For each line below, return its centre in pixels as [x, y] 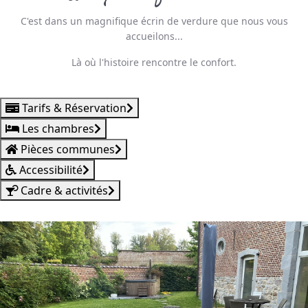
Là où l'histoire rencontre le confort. [154, 62]
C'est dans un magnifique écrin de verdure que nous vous [154, 21]
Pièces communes [68, 149]
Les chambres [58, 129]
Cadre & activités [64, 190]
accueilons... [154, 36]
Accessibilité [49, 170]
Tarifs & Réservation [74, 108]
